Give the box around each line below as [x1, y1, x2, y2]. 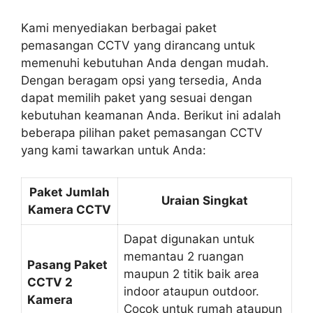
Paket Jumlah [29, 184, 110, 199]
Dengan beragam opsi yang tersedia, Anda [21, 73, 262, 88]
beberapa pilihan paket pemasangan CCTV [21, 126, 263, 140]
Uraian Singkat [161, 193, 248, 208]
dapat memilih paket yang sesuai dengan [21, 91, 252, 105]
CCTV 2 [27, 275, 73, 289]
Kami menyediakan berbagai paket [21, 21, 217, 36]
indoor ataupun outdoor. [124, 284, 259, 298]
